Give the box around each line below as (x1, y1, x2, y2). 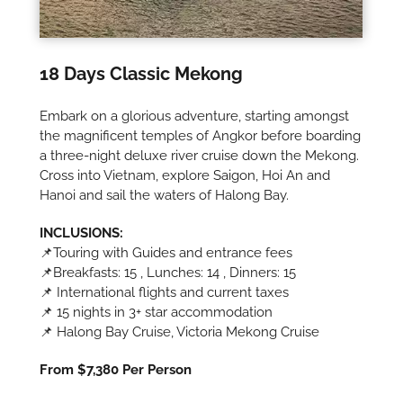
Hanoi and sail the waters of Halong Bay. (40, 186, 290, 203)
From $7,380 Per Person (40, 361, 193, 378)
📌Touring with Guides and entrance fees (40, 244, 293, 261)
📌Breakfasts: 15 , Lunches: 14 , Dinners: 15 (40, 264, 297, 281)
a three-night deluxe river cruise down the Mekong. (40, 147, 360, 164)
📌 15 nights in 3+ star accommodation (40, 303, 273, 320)
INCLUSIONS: (40, 224, 124, 241)
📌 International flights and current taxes (40, 283, 290, 300)
